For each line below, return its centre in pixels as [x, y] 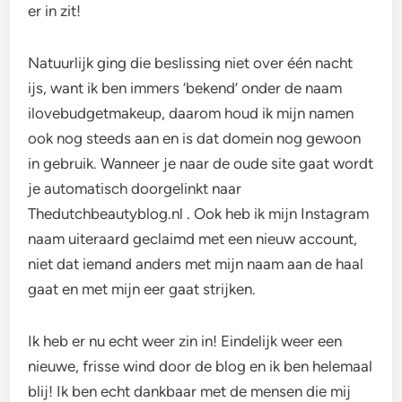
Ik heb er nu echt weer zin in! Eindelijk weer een [185, 341]
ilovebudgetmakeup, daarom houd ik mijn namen [191, 114]
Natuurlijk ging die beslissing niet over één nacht [191, 63]
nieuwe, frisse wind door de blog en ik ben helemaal [201, 367]
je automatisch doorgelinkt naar [135, 189]
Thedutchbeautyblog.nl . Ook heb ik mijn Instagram [199, 214]
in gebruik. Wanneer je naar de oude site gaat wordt [201, 164]
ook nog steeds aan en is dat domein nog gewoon [195, 139]
